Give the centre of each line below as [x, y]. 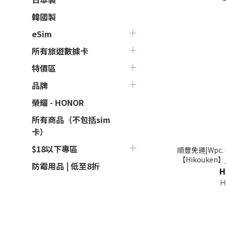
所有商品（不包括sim [71, 120]
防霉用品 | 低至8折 [66, 166]
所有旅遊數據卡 [60, 51]
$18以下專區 [55, 149]
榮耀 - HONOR [58, 102]
